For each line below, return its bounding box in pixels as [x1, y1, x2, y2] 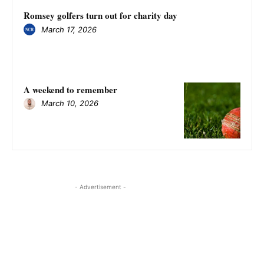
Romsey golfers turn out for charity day [24, 9, 177, 22]
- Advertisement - [74, 183, 126, 191]
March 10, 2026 [41, 98, 98, 108]
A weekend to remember [24, 82, 117, 96]
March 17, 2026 [41, 24, 97, 34]
